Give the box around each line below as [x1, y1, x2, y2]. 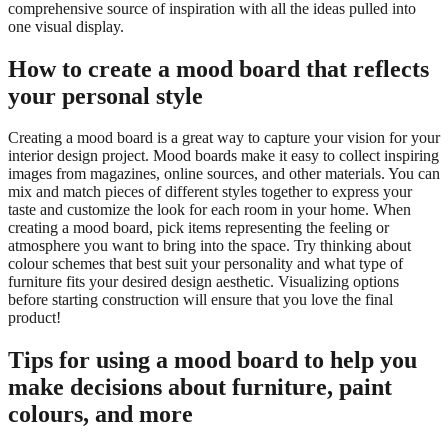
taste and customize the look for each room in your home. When [8, 201, 411, 219]
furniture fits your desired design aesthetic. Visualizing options [8, 273, 399, 291]
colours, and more [8, 401, 193, 428]
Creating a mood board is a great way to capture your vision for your [8, 129, 440, 147]
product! [8, 309, 61, 327]
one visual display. [8, 17, 124, 35]
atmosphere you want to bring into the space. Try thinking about [8, 237, 411, 255]
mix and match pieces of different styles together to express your [8, 183, 412, 201]
